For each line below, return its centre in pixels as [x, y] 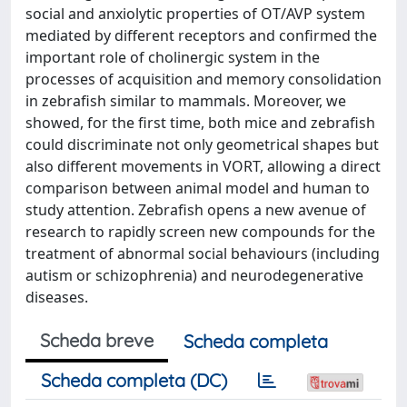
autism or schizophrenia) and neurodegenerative [194, 275]
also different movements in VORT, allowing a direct [203, 166]
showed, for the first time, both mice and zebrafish [200, 123]
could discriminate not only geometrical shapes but [202, 144]
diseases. [57, 297]
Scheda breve [97, 340]
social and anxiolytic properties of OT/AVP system [195, 14]
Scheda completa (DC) [134, 380]
